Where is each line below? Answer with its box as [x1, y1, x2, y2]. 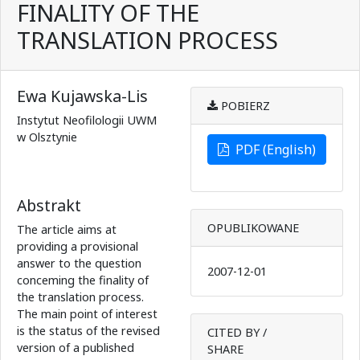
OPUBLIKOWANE [207, 220, 299, 236]
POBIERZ [218, 98, 270, 114]
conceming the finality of [17, 272, 149, 288]
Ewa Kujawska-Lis [17, 85, 148, 108]
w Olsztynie [17, 129, 77, 145]
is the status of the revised [17, 323, 160, 339]
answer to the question [17, 256, 141, 272]
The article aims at [17, 222, 117, 238]
